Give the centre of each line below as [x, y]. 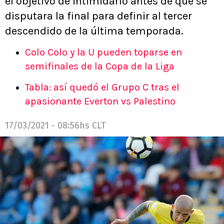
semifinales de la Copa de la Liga [100, 66]
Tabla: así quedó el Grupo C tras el [102, 87]
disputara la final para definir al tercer [98, 16]
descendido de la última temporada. [94, 31]
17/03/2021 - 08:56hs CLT [55, 125]
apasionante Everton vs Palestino [100, 101]
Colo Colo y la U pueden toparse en [103, 52]
